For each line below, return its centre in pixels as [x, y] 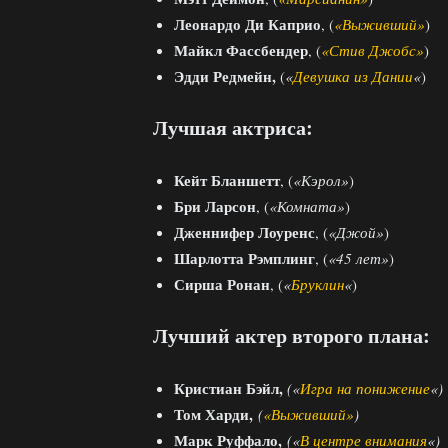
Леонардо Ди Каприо [247, 23]
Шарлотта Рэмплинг [244, 257]
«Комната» [307, 205]
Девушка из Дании [353, 75]
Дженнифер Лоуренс [244, 231]
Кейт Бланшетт [227, 179]
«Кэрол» [321, 179]
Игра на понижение [365, 387]
